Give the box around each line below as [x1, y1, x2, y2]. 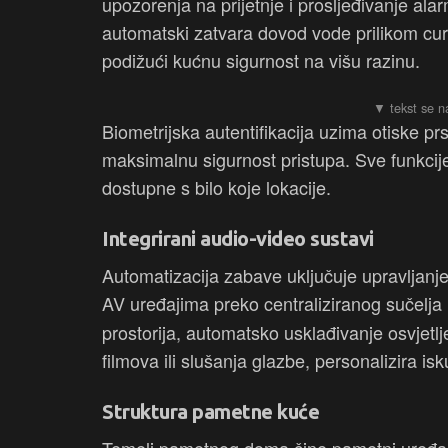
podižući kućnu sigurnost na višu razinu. [102, 47, 420, 74]
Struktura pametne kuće [102, 400, 319, 424]
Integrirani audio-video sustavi [102, 227, 374, 251]
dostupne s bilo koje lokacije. [102, 174, 331, 201]
